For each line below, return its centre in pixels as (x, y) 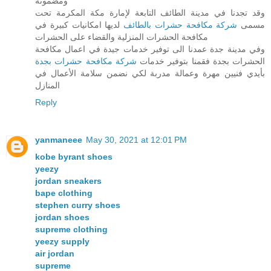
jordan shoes (62, 217)
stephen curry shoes (78, 205)
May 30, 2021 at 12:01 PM (136, 140)
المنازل (47, 86)
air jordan (55, 254)
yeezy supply (62, 242)
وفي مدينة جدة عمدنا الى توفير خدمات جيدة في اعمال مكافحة (150, 49)
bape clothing (64, 193)
